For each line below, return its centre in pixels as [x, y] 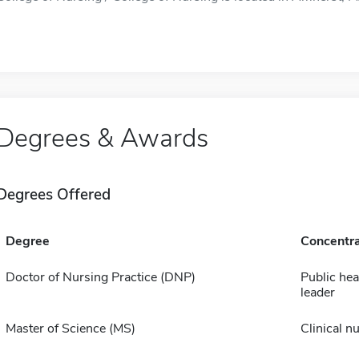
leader [317, 292]
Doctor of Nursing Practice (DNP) [100, 277]
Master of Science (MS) [70, 329]
